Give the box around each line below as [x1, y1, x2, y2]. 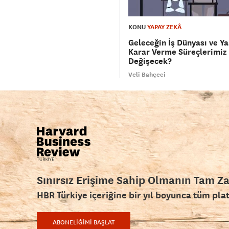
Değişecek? [128, 56, 172, 67]
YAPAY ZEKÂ [147, 23, 181, 32]
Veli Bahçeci [128, 71, 166, 79]
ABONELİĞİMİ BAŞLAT [53, 218, 114, 227]
